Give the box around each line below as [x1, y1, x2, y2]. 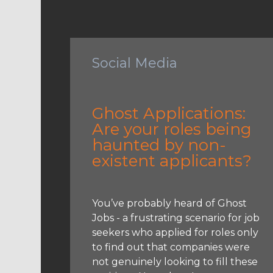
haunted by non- [92, 135, 227, 155]
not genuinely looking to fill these [92, 255, 258, 268]
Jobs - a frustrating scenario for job [92, 211, 260, 224]
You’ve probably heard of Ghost [92, 197, 247, 209]
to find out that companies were [92, 241, 250, 253]
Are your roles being [92, 119, 252, 139]
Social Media [92, 54, 178, 71]
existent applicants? [92, 151, 252, 171]
